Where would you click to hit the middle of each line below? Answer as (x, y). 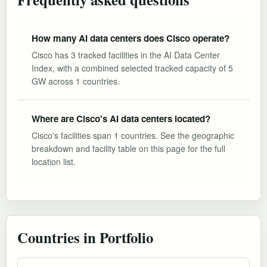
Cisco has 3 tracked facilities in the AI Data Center (126, 55)
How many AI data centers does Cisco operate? (131, 38)
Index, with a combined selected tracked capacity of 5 (132, 68)
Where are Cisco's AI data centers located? (121, 118)
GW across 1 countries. (76, 81)
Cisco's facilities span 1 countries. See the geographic (133, 135)
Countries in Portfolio (85, 237)
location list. (54, 161)
